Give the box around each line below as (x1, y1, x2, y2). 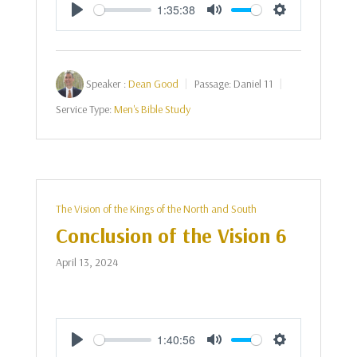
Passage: (194, 76, 231, 91)
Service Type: (55, 102, 112, 116)
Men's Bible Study (113, 102, 190, 116)
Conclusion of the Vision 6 (55, 222, 287, 249)
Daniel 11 (233, 76, 273, 91)
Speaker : (85, 76, 126, 91)
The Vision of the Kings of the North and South (55, 202, 257, 216)
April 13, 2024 (55, 255, 118, 269)
